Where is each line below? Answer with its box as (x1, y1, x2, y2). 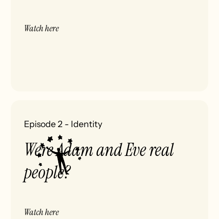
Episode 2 (24, 118, 63, 129)
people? (24, 161, 71, 184)
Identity (71, 118, 103, 129)
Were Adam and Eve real (24, 139, 175, 162)
